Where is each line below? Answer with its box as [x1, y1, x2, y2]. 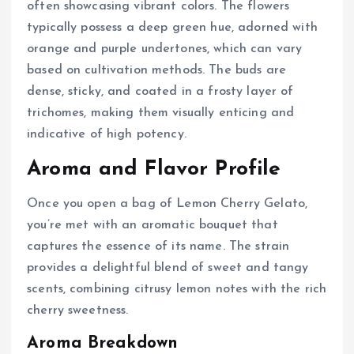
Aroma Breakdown [27, 334, 179, 352]
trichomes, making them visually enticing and [27, 107, 295, 120]
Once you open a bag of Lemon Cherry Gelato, [27, 198, 308, 211]
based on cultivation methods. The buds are [27, 64, 286, 77]
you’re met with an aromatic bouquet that [27, 219, 278, 232]
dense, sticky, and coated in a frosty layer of [27, 85, 294, 99]
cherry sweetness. [27, 304, 129, 318]
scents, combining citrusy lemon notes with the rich [27, 283, 327, 296]
